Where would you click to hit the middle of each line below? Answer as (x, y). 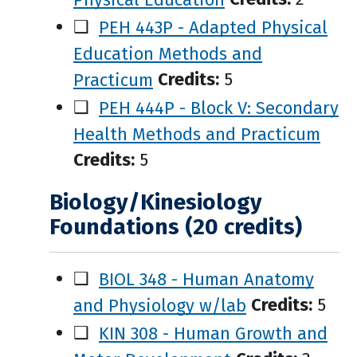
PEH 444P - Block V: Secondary (219, 107)
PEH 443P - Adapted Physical (213, 27)
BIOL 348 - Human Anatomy (206, 279)
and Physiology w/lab (160, 305)
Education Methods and (168, 53)
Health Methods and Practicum (197, 133)
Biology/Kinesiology (156, 202)
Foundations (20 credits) (176, 227)
